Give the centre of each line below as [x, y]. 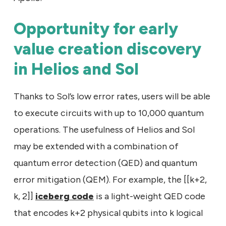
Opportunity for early [96, 29]
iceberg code [65, 196]
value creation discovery [107, 49]
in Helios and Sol [76, 69]
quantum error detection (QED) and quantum [105, 163]
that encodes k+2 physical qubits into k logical [108, 213]
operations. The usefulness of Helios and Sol [104, 129]
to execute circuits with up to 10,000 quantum [109, 113]
